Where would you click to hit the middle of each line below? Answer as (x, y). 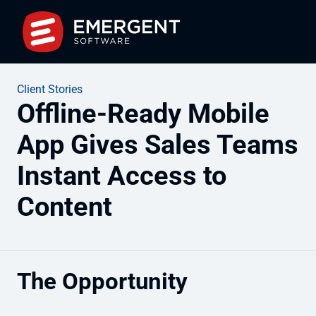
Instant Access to (122, 175)
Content (65, 206)
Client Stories (50, 89)
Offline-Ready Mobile (143, 113)
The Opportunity (102, 281)
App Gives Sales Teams (158, 144)
